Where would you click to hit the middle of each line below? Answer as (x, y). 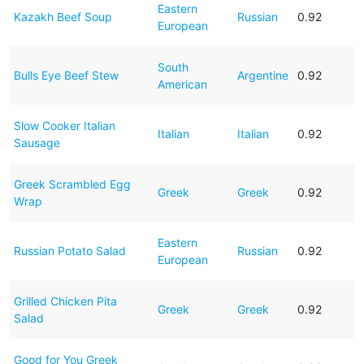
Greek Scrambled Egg (72, 184)
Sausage (37, 142)
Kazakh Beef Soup (63, 16)
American (182, 84)
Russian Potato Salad (69, 250)
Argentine (262, 75)
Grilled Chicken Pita (65, 301)
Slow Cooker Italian (64, 125)
